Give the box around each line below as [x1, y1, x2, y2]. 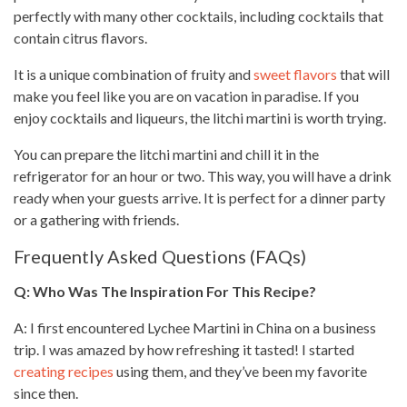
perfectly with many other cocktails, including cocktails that [14, 7, 383, 25]
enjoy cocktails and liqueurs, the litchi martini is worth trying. [14, 109, 386, 126]
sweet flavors [253, 65, 337, 83]
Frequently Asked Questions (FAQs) [14, 245, 306, 267]
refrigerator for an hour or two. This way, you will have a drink [14, 167, 392, 184]
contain [14, 29, 63, 46]
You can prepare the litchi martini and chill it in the [14, 145, 319, 163]
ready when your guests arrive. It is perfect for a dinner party [14, 189, 385, 206]
